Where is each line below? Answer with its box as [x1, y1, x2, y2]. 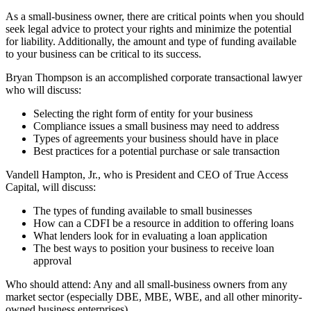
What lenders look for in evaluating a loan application [33, 229, 267, 242]
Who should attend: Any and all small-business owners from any [6, 278, 287, 290]
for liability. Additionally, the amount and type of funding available [6, 35, 296, 47]
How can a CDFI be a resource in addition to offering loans [33, 217, 294, 229]
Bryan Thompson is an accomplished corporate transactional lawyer [6, 71, 302, 83]
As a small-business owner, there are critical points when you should [6, 10, 304, 22]
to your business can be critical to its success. [6, 47, 201, 60]
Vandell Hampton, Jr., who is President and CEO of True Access [6, 168, 288, 180]
